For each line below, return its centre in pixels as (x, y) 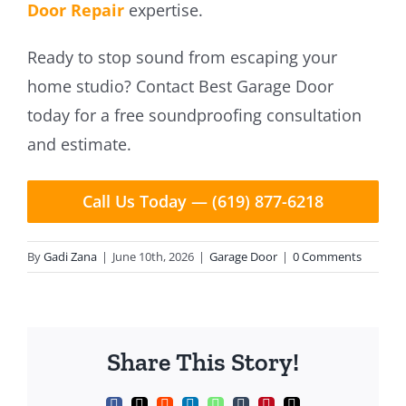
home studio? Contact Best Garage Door (180, 86)
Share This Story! (203, 362)
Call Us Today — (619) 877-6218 (203, 201)
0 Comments (327, 256)
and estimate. (79, 144)
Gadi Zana (70, 256)
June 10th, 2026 (153, 256)
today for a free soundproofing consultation (194, 115)
